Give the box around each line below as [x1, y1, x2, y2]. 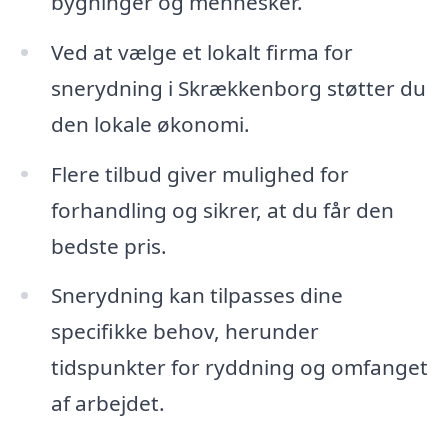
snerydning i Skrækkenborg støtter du [50, 73, 426, 102]
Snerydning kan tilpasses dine [50, 281, 343, 310]
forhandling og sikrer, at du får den [50, 195, 394, 224]
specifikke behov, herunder [50, 317, 319, 346]
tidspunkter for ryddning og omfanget [50, 353, 428, 382]
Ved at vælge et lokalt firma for [50, 37, 353, 66]
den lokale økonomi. [50, 109, 250, 138]
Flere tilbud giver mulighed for [50, 159, 349, 188]
